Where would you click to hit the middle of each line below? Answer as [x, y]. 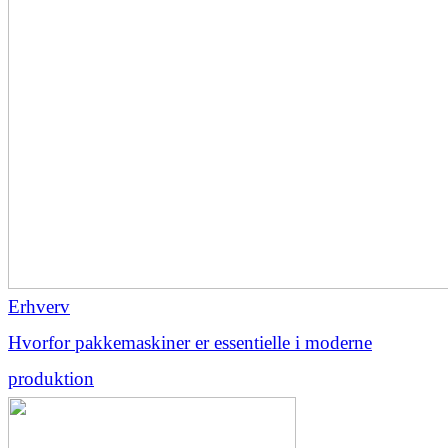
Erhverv [39, 306]
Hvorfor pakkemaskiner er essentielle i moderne [190, 342]
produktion [51, 378]
